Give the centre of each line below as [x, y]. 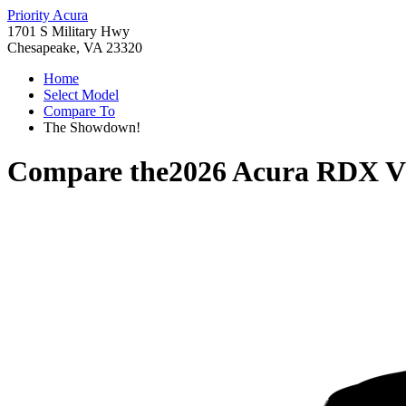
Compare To [79, 111]
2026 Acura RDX [274, 172]
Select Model [81, 95]
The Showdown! [92, 127]
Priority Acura [48, 15]
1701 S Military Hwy [68, 31]
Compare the [88, 172]
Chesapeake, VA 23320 [75, 48]
